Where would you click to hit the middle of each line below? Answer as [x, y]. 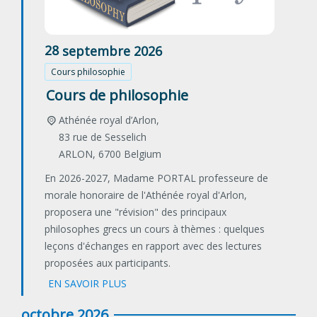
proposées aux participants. [108, 263]
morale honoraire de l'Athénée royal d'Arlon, [146, 195]
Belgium [142, 154]
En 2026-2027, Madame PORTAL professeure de [156, 178]
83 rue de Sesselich [102, 137]
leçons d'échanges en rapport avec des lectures [153, 246]
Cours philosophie [88, 72]
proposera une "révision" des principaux [136, 212]
